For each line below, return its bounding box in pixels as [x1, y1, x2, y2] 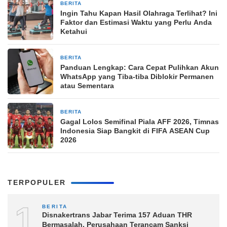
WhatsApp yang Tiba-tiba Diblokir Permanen [60, 72, 214, 81]
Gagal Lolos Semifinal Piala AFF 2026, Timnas [60, 118, 219, 126]
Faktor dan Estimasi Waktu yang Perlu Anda [60, 18, 212, 26]
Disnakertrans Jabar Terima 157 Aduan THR [42, 211, 192, 219]
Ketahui [60, 27, 87, 35]
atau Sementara [60, 82, 114, 90]
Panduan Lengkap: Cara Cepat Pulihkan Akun [60, 63, 219, 71]
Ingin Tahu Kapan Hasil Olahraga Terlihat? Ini [60, 9, 217, 17]
